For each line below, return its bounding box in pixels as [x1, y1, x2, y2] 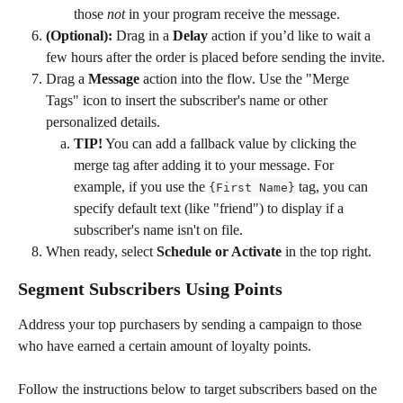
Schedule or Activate [157, 243, 282, 259]
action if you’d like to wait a [211, 27, 374, 43]
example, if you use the [74, 178, 209, 194]
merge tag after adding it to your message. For [74, 157, 337, 173]
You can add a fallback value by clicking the [103, 135, 360, 151]
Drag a [46, 70, 88, 86]
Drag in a [112, 27, 173, 43]
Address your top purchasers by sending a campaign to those [18, 317, 365, 333]
